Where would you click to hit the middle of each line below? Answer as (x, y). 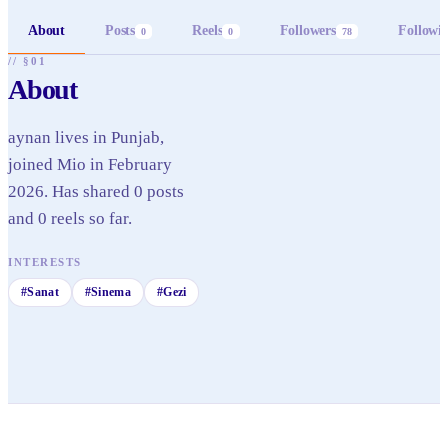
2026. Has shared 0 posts (96, 191)
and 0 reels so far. (70, 218)
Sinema (111, 292)
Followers (307, 30)
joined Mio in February (90, 164)
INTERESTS (45, 262)
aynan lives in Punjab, (86, 137)
